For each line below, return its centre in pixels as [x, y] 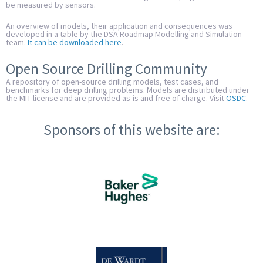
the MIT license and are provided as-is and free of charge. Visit [116, 98]
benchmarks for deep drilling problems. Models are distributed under [128, 90]
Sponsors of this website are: [131, 130]
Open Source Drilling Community [107, 68]
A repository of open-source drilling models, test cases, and [112, 81]
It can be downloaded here [75, 43]
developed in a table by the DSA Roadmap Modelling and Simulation [124, 34]
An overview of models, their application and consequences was [119, 26]
